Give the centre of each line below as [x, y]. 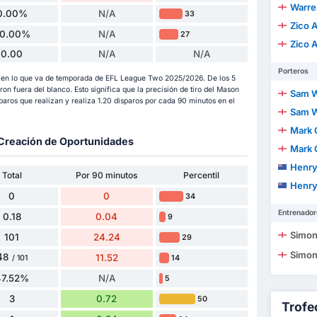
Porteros [293, 71]
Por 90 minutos [107, 175]
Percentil [202, 175]
